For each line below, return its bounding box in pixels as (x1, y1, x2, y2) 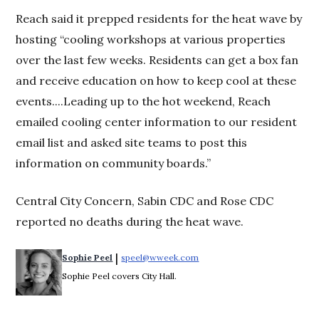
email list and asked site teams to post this (16, 135, 248, 150)
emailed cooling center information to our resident (16, 115, 298, 130)
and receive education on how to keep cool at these (16, 73, 297, 88)
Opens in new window (199, 252, 288, 263)
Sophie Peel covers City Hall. (62, 271, 177, 282)
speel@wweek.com (121, 252, 199, 263)
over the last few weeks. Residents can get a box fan (16, 53, 299, 68)
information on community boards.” (16, 156, 211, 171)
